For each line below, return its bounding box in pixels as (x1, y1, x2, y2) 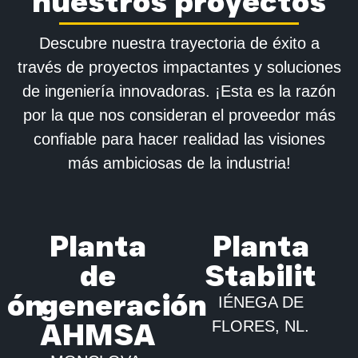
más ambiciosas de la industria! (67, 153, 291, 172)
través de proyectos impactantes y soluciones (17, 58, 341, 76)
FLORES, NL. (212, 316, 309, 335)
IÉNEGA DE (217, 292, 304, 311)
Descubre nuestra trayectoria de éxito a (38, 34, 320, 52)
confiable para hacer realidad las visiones (33, 129, 325, 148)
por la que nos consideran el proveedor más (22, 105, 336, 124)
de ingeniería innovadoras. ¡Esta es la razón (22, 82, 336, 100)
